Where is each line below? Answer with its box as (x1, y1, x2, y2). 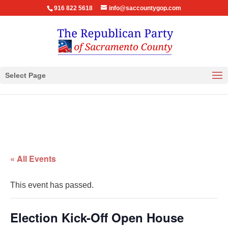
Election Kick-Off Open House (10, 209, 184, 226)
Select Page (5, 71, 46, 79)
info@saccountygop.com (108, 5, 181, 12)
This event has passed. (10, 181, 94, 189)
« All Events (10, 153, 56, 164)
